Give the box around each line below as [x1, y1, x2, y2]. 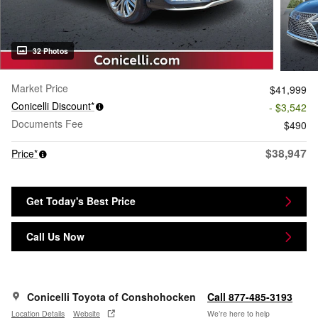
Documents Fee [11, 116, 83, 131]
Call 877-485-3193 [207, 290, 292, 305]
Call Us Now [26, 229, 84, 244]
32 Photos [33, 45, 68, 57]
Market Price [11, 81, 68, 96]
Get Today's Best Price [26, 194, 136, 209]
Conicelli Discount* [11, 99, 94, 114]
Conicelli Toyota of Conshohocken [27, 290, 196, 305]
